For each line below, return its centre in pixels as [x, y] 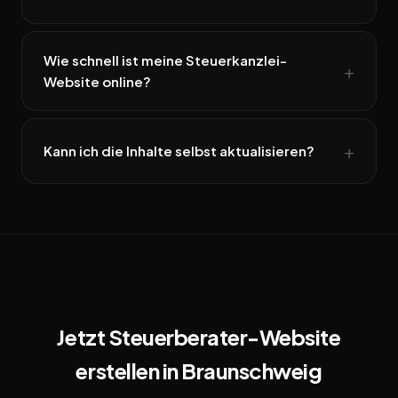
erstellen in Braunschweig [199, 371]
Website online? [97, 82]
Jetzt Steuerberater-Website [199, 337]
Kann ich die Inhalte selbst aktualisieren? [179, 151]
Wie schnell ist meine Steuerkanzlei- [165, 60]
